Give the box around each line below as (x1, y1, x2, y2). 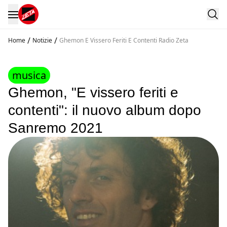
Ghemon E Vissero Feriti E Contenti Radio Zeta (59, 36, 188, 45)
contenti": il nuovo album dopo (8, 102, 201, 118)
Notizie (32, 36, 52, 45)
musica (12, 68, 46, 82)
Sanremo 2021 (8, 120, 103, 136)
